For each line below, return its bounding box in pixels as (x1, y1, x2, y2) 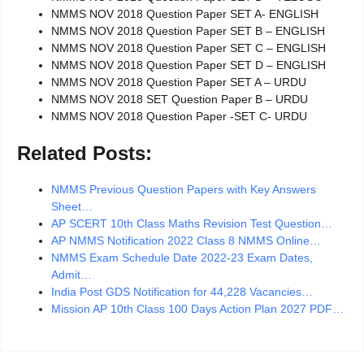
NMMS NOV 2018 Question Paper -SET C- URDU (51, 110, 307, 123)
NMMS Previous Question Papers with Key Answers (51, 183, 316, 197)
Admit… (51, 268, 92, 282)
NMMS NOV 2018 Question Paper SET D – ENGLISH (51, 58, 326, 72)
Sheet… (51, 200, 93, 214)
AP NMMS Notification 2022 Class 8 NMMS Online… (51, 234, 321, 248)
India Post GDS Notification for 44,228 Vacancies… (51, 285, 313, 299)
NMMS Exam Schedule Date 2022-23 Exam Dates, (51, 251, 313, 265)
